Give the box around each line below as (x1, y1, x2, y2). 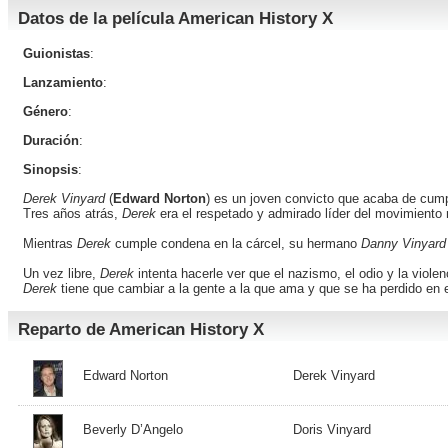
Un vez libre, (23, 266, 100, 281)
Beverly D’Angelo (83, 422, 183, 437)
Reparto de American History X (18, 320, 264, 339)
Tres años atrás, (23, 206, 122, 221)
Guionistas (23, 46, 90, 61)
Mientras (23, 236, 77, 251)
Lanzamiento (23, 75, 103, 90)
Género (23, 104, 68, 119)
